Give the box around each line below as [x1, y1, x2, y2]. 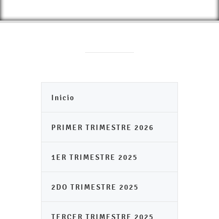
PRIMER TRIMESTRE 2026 [51, 123, 154, 132]
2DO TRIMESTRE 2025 [51, 182, 139, 192]
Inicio [51, 93, 75, 102]
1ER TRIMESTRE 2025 [51, 153, 138, 162]
